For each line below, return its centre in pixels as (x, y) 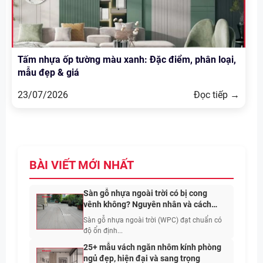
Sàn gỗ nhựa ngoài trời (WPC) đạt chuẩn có (153, 220)
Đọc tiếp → (217, 95)
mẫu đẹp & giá (48, 73)
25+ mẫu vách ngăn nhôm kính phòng (152, 247)
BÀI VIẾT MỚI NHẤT (82, 165)
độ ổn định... (103, 231)
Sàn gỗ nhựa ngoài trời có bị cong (145, 193)
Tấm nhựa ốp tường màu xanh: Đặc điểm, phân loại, (127, 60)
